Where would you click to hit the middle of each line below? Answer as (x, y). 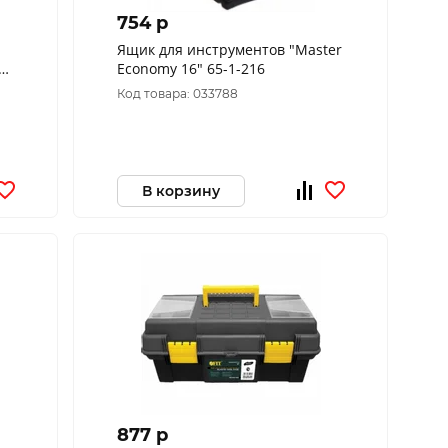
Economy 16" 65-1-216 (190, 68)
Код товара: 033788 (177, 93)
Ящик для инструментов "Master (229, 49)
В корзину (180, 190)
